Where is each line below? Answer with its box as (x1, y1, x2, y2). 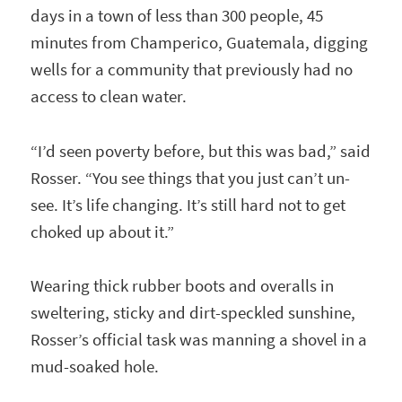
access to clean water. (31, 85, 188, 109)
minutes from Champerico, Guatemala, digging (31, 31, 369, 55)
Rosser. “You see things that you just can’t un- (31, 166, 351, 189)
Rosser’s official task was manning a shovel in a (31, 328, 368, 352)
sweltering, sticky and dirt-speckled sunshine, (31, 301, 356, 325)
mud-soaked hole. (31, 355, 160, 379)
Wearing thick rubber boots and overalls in (31, 275, 335, 298)
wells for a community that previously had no (31, 58, 354, 82)
